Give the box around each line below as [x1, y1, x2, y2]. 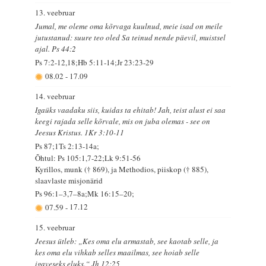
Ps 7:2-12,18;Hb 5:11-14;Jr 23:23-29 [35, 56, 154, 68]
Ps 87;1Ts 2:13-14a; [35, 140, 100, 151]
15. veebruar [35, 221, 75, 233]
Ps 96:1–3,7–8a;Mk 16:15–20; [35, 188, 135, 199]
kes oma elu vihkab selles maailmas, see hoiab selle [35, 246, 200, 258]
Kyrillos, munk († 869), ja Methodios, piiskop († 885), [35, 163, 209, 175]
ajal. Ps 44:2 [35, 43, 77, 54]
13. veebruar [35, 7, 75, 18]
